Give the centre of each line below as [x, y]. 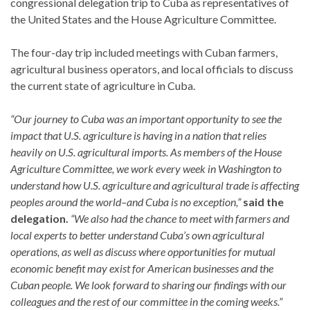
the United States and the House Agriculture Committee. [143, 19]
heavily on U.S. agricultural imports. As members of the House [146, 152]
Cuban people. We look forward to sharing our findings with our [148, 284]
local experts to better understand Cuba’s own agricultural [137, 235]
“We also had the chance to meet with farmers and [179, 218]
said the [263, 201]
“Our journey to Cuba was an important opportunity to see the [146, 118]
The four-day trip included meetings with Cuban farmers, [144, 52]
